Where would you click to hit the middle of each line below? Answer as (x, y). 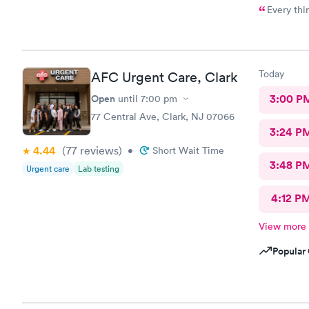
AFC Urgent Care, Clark (165, 77)
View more (282, 226)
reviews (98, 150)
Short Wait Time (188, 150)
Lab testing (99, 169)
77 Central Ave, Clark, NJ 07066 (163, 117)
